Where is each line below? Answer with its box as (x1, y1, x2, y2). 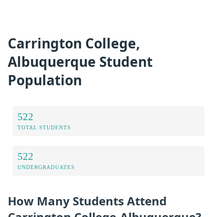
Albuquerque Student (8, 52, 153, 71)
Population (8, 70, 82, 89)
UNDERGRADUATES (17, 164, 75, 170)
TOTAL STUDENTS (17, 124, 71, 131)
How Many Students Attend (8, 193, 167, 209)
